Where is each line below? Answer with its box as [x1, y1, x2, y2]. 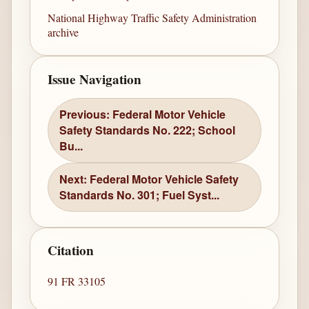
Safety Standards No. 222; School [59, 122, 236, 139]
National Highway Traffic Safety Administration [48, 10, 257, 25]
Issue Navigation [48, 69, 142, 89]
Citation [48, 241, 94, 261]
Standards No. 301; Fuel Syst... [59, 187, 220, 203]
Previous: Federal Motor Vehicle [59, 106, 226, 123]
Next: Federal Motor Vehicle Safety [59, 171, 239, 188]
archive [48, 24, 79, 39]
